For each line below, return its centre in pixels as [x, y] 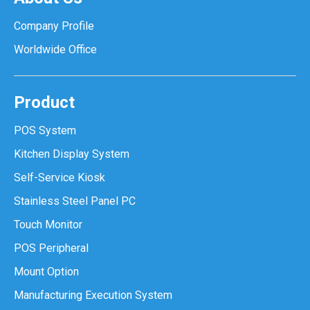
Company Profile [54, 26]
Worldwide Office [55, 49]
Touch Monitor [48, 225]
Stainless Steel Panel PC [75, 201]
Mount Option [46, 272]
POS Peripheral [51, 248]
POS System [45, 130]
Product [44, 102]
